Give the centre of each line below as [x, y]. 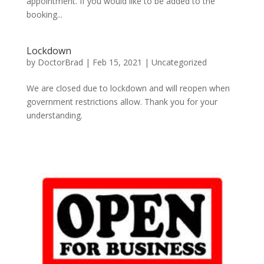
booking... [44, 14]
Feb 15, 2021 [117, 62]
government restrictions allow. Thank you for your [122, 101]
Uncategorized [179, 62]
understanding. [54, 115]
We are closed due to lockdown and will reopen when [128, 88]
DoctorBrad [60, 62]
